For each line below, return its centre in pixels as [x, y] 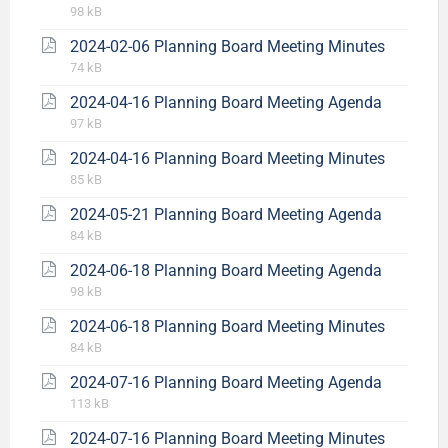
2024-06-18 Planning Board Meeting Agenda [226, 270]
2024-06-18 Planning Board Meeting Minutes [227, 326]
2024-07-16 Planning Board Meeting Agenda [226, 382]
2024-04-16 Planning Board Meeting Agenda [226, 102]
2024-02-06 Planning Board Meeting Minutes [227, 46]
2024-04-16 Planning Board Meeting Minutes [227, 158]
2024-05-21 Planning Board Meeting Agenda [226, 214]
